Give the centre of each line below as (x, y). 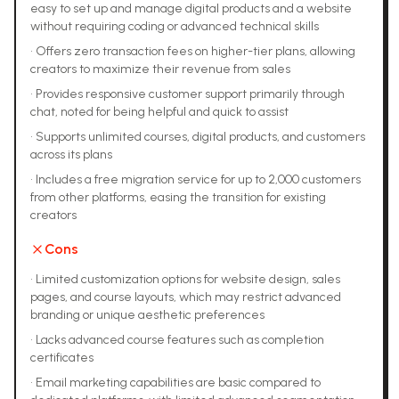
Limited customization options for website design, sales (188, 279)
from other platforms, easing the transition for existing (178, 197)
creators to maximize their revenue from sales (160, 69)
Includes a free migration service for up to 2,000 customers (198, 179)
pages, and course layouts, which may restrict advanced (186, 297)
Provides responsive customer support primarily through (190, 94)
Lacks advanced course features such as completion (180, 340)
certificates (62, 358)
